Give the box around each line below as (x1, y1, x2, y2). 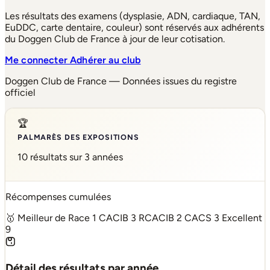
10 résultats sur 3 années (17, 151, 123, 163)
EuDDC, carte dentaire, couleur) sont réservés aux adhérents (5, 21, 264, 33)
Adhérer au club (70, 54, 141, 66)
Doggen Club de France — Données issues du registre (5, 75, 237, 87)
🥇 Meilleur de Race (5, 212, 90, 224)
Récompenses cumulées (5, 190, 111, 202)
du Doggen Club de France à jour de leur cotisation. (5, 33, 225, 45)
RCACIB (139, 212, 174, 224)
